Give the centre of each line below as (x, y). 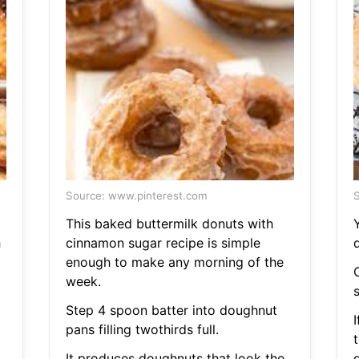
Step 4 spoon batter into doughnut (171, 311)
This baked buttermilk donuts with (169, 224)
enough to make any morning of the (174, 262)
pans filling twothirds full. (142, 330)
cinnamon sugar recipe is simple (163, 243)
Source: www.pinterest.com (136, 196)
